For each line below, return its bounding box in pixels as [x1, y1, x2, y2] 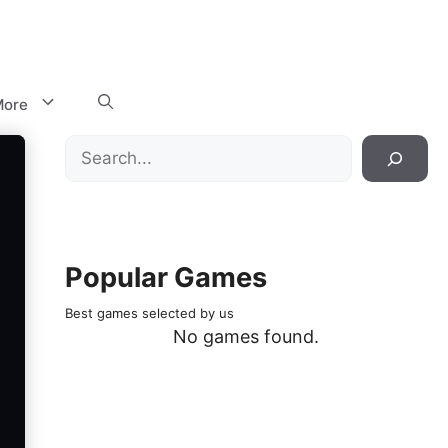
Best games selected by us [64, 305, 234, 321]
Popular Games [64, 261, 267, 294]
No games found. [173, 326, 320, 347]
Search [63, 137, 123, 158]
